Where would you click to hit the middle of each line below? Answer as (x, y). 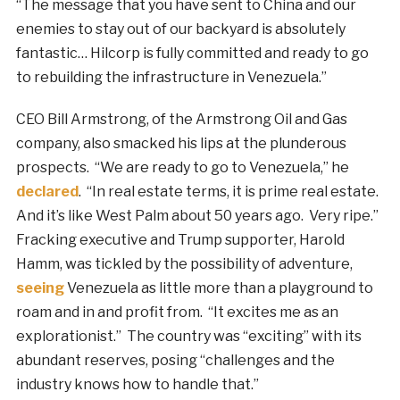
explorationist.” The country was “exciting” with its (188, 337)
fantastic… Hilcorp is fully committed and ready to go (192, 54)
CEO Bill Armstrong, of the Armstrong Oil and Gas (181, 120)
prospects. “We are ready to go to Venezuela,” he (182, 168)
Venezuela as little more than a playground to (218, 288)
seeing (40, 288)
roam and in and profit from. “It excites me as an (177, 312)
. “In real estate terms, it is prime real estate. (229, 192)
